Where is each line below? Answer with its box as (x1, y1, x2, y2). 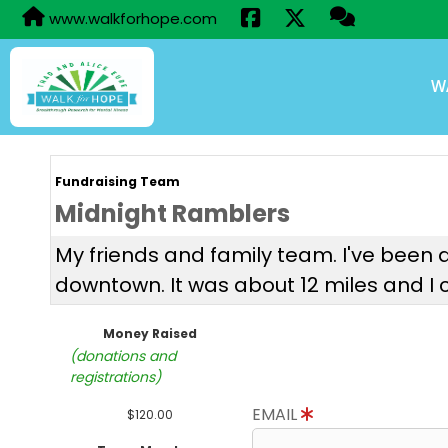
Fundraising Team (55, 173, 180, 190)
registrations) (70, 367, 161, 387)
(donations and (70, 346, 176, 366)
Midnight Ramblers (55, 197, 290, 230)
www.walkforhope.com (45, 8, 217, 29)
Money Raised (103, 325, 197, 342)
